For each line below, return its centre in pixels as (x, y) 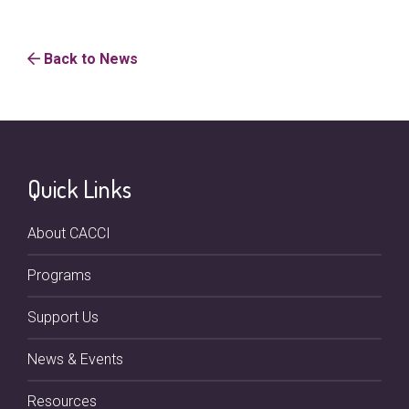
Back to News (89, 59)
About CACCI (69, 233)
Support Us (63, 317)
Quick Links (79, 189)
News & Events (75, 359)
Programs (59, 275)
